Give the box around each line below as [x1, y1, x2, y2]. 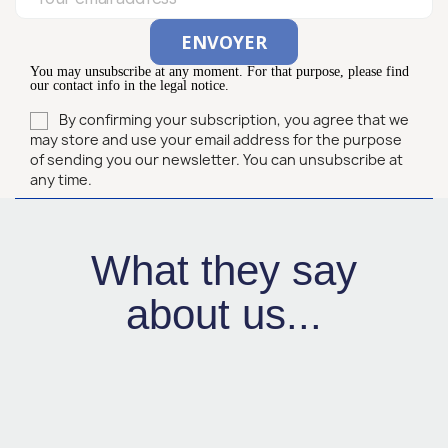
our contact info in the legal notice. [30, 78, 229, 93]
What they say [91, 247, 357, 295]
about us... [126, 291, 322, 339]
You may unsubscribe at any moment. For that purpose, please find [30, 64, 409, 79]
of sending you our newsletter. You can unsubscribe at [30, 150, 403, 170]
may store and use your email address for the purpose [30, 130, 402, 150]
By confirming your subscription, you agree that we [59, 110, 409, 129]
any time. [30, 170, 92, 190]
